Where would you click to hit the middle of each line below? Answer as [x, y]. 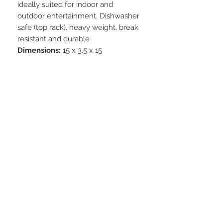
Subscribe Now [80, 184]
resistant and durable [54, 39]
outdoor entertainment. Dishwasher [78, 16]
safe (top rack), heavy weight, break [78, 28]
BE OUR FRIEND [80, 143]
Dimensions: [40, 51]
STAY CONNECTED [81, 103]
